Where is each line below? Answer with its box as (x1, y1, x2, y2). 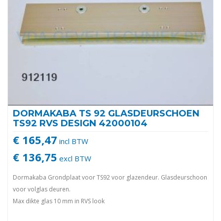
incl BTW (57, 136, 88, 146)
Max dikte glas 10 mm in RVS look (13, 196, 105, 205)
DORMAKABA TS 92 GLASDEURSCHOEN (13, 108, 199, 119)
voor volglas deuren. (13, 184, 71, 193)
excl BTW (57, 153, 91, 163)
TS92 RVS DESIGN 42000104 (13, 117, 147, 129)
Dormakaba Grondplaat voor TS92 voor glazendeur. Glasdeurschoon (13, 173, 207, 182)
